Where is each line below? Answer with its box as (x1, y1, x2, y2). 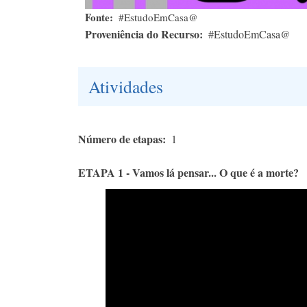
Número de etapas (78, 131, 162, 147)
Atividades (88, 75, 163, 99)
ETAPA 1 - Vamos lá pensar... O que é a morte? (78, 164, 299, 181)
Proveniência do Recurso (85, 26, 199, 42)
